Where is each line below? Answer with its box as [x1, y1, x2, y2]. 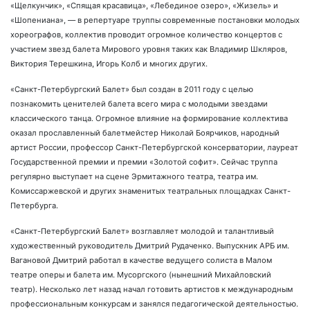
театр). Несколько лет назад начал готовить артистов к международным [10, 284, 293, 295]
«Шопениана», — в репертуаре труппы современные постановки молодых [10, 15, 300, 26]
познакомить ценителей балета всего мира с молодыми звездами [10, 99, 268, 109]
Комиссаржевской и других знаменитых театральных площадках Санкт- [10, 186, 291, 197]
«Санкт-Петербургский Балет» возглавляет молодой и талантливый [10, 226, 274, 237]
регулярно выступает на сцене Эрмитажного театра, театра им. [10, 172, 258, 182]
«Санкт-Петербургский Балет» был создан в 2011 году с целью [10, 84, 253, 95]
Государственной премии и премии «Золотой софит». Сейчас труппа [10, 157, 277, 167]
